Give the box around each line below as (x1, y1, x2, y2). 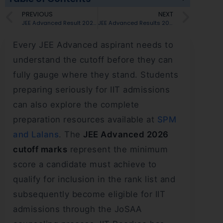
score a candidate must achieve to (13, 159, 157, 169)
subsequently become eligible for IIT (13, 189, 165, 199)
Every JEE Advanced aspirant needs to (13, 39, 173, 50)
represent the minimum (67, 144, 168, 154)
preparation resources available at (13, 114, 157, 124)
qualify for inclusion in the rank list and (13, 174, 175, 184)
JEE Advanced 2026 (83, 129, 169, 139)
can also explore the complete (13, 99, 139, 110)
